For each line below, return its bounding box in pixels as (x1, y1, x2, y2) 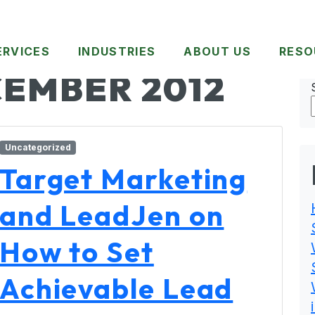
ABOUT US (184, 44, 252, 59)
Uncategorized (4, 142, 71, 153)
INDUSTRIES (78, 44, 156, 59)
